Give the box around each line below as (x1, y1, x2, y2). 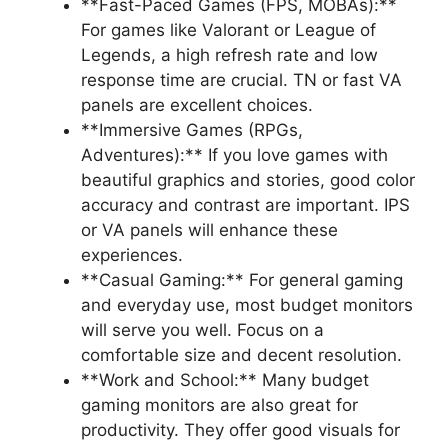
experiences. (81, 244, 183, 265)
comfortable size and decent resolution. (81, 344, 402, 365)
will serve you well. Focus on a (81, 319, 324, 340)
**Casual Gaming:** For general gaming (81, 269, 403, 290)
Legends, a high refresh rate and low (81, 44, 378, 65)
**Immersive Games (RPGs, (81, 119, 303, 140)
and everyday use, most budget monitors (81, 294, 413, 315)
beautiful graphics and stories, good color (81, 169, 415, 190)
